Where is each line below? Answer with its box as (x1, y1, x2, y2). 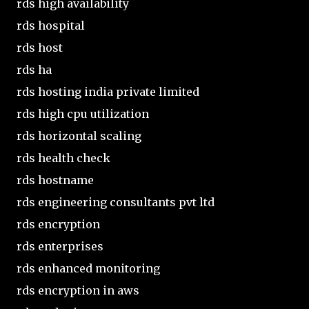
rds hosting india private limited (17, 84, 199, 99)
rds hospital (17, 18, 85, 32)
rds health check (17, 150, 110, 165)
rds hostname (17, 172, 94, 187)
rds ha (17, 62, 52, 77)
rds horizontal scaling (17, 128, 141, 143)
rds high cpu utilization (17, 106, 149, 121)
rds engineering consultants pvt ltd (17, 195, 215, 209)
